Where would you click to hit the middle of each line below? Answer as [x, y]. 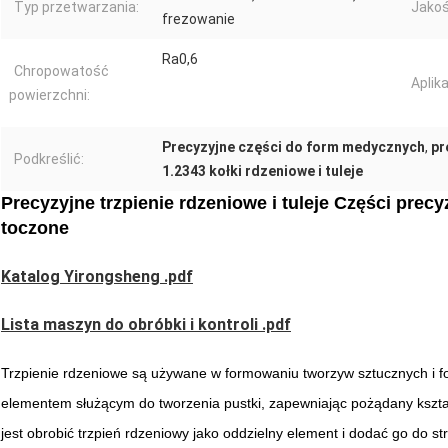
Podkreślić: [49, 159]
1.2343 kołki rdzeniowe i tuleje [262, 171]
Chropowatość [61, 71]
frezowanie [198, 19]
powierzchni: [49, 95]
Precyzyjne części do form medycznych [293, 147]
